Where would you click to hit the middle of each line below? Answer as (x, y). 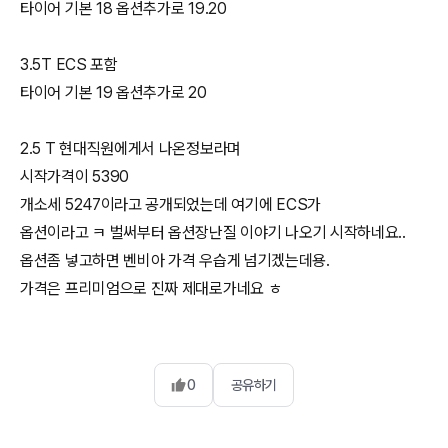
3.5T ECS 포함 (69, 64)
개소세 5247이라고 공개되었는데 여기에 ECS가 (170, 204)
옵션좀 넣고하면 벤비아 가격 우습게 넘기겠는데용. (175, 260)
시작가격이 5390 (74, 176)
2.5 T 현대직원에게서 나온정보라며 (130, 148)
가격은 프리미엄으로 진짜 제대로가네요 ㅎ (151, 288)
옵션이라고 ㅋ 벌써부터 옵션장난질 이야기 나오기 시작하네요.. (213, 232)
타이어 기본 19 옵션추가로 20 (113, 92)
